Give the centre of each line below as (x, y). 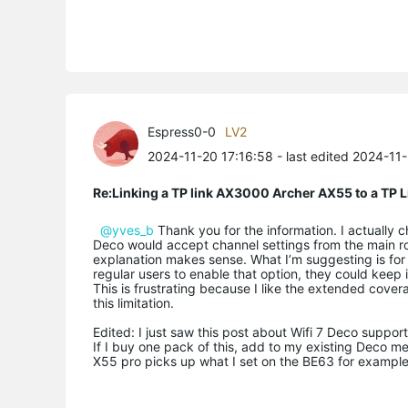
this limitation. (133, 302)
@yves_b (127, 229)
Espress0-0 (182, 131)
